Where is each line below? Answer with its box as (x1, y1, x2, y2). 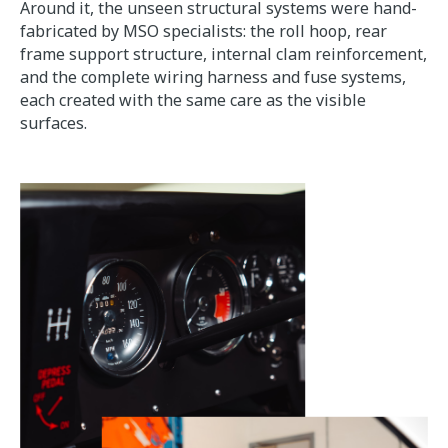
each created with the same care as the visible (20, 88, 366, 111)
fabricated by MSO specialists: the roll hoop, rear (20, 19, 387, 42)
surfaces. (20, 111, 87, 134)
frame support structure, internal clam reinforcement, (20, 42, 427, 65)
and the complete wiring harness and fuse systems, (20, 65, 406, 88)
